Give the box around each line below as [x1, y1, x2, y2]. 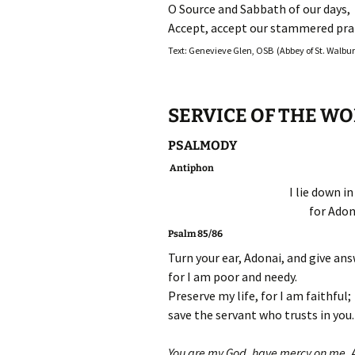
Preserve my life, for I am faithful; [168, 288, 351, 303]
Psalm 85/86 [168, 228, 223, 239]
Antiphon [168, 162, 214, 174]
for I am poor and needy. [168, 269, 297, 284]
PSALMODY [168, 138, 237, 153]
